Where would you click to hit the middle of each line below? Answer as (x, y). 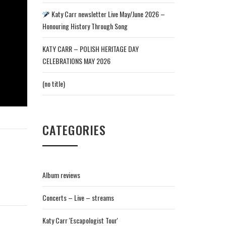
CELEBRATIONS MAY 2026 (76, 61)
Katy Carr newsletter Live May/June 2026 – (108, 14)
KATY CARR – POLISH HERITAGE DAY (90, 49)
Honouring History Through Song (85, 26)
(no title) (53, 83)
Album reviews (61, 175)
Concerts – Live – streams (78, 197)
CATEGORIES (74, 130)
